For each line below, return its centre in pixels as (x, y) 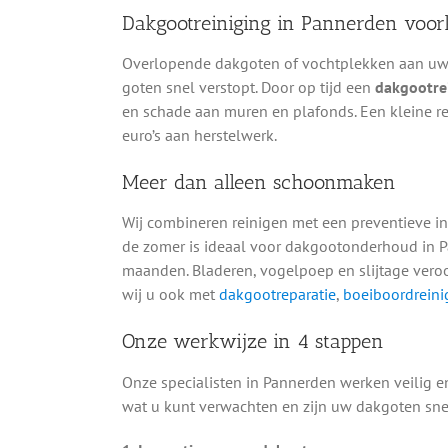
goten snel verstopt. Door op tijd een (248, 87)
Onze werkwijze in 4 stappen (252, 341)
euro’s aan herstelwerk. (199, 135)
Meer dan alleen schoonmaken (258, 182)
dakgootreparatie (277, 294)
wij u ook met (170, 294)
